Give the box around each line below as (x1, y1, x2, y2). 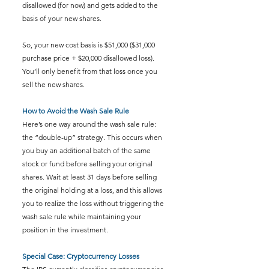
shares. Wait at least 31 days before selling (22, 172, 159, 181)
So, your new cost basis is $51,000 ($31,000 (22, 40, 157, 49)
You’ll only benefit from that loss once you (22, 67, 159, 76)
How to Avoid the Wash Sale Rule (22, 106, 129, 115)
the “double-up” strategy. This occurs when (22, 133, 164, 142)
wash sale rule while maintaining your (22, 212, 143, 221)
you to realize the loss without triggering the (22, 199, 166, 208)
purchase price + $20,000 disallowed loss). (22, 53, 156, 62)
